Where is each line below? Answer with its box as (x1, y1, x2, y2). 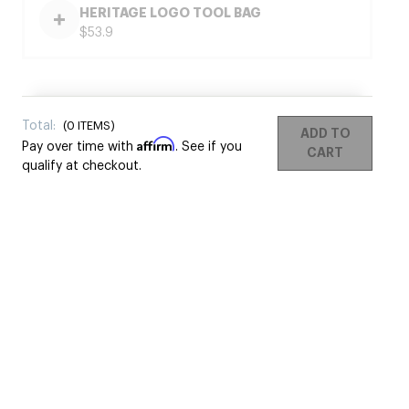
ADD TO (299, 125, 351, 142)
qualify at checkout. (22, 157, 142, 173)
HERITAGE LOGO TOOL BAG (79, 5, 261, 21)
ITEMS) (75, 118, 115, 133)
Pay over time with (22, 138, 137, 154)
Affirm (137, 136, 175, 152)
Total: (22, 117, 59, 133)
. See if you (175, 138, 242, 154)
